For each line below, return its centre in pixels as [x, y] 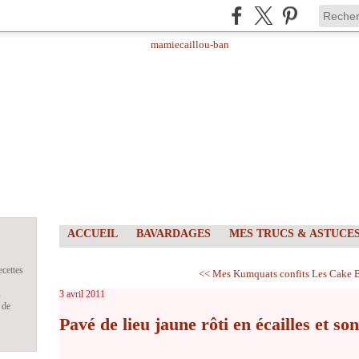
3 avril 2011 [82, 294]
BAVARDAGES [173, 234]
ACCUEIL [93, 234]
